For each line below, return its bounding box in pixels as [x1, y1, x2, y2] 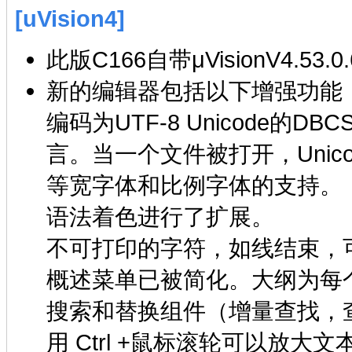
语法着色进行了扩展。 [46, 203, 280, 230]
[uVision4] [15, 5, 125, 32]
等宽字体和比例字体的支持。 [46, 172, 349, 199]
